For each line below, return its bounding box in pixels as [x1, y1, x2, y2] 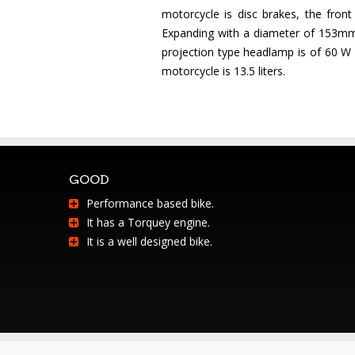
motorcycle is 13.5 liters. [162, 63, 285, 78]
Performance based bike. [86, 196, 214, 211]
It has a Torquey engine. [86, 215, 210, 230]
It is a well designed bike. [86, 234, 212, 249]
